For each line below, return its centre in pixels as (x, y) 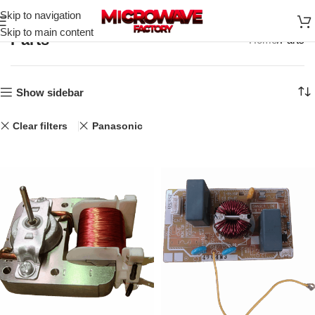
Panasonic (117, 126)
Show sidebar (50, 92)
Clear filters (40, 126)
